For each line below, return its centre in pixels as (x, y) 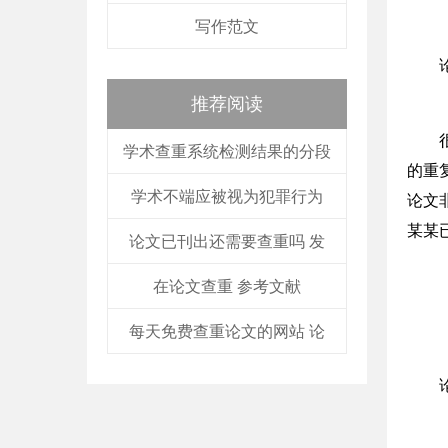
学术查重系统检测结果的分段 (227, 151)
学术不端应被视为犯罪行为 (227, 196)
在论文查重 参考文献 (227, 286)
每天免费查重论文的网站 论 (227, 331)
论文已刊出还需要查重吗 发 (227, 241)
